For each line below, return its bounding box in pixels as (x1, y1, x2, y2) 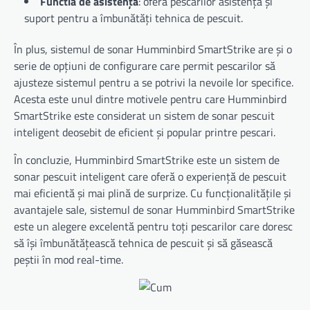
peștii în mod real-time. (14, 251, 123, 268)
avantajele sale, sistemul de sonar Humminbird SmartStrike (14, 201, 295, 219)
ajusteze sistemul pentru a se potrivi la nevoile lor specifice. (14, 74, 293, 91)
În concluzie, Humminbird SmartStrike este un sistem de (14, 152, 280, 169)
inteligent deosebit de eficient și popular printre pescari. (14, 124, 275, 141)
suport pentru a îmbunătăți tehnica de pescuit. (24, 10, 243, 27)
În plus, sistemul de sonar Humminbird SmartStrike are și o (14, 41, 292, 58)
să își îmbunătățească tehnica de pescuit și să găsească (14, 235, 273, 252)
